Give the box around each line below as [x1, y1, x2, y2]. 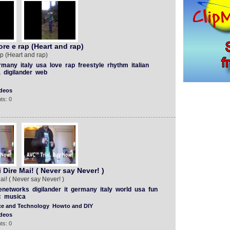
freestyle [78, 62, 104, 69]
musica [4, 193, 26, 200]
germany [70, 186, 97, 193]
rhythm [107, 62, 128, 69]
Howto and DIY [52, 203, 93, 209]
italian [131, 62, 149, 69]
